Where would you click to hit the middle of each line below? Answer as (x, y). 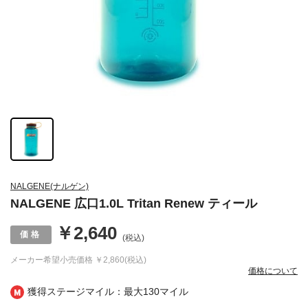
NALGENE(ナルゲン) (49, 187)
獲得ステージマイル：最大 (85, 292)
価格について (273, 271)
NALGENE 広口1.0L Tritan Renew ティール (134, 204)
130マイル (166, 292)
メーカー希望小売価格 (52, 260)
